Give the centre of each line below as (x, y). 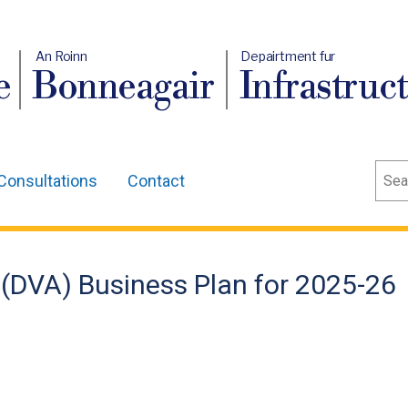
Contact (156, 181)
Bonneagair (123, 88)
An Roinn (62, 56)
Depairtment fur (288, 56)
